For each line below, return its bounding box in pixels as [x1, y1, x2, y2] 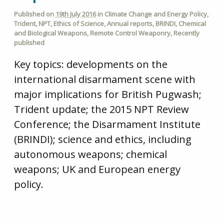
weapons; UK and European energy [13, 162, 180, 176]
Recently [173, 28, 199, 37]
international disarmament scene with [13, 72, 195, 86]
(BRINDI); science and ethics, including [13, 132, 191, 146]
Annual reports [106, 18, 152, 28]
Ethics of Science [53, 18, 104, 28]
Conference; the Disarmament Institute [13, 117, 200, 131]
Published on [13, 9, 55, 18]
